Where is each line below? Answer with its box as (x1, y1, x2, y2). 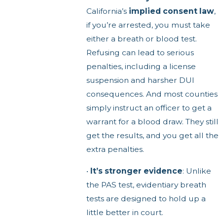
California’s (86, 6, 129, 16)
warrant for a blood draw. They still (86, 117, 219, 127)
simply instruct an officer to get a (86, 103, 212, 113)
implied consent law (128, 6, 214, 16)
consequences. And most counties (86, 89, 218, 99)
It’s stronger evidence (90, 166, 183, 176)
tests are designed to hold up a (86, 193, 206, 203)
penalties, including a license (86, 62, 196, 72)
